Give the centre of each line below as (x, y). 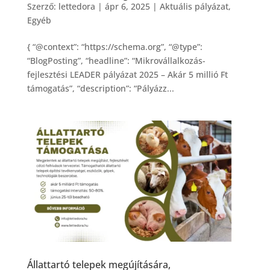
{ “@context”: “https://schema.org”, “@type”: (115, 46)
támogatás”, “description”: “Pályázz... (100, 88)
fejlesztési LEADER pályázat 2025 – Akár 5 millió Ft (127, 74)
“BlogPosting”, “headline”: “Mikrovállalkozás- (116, 60)
